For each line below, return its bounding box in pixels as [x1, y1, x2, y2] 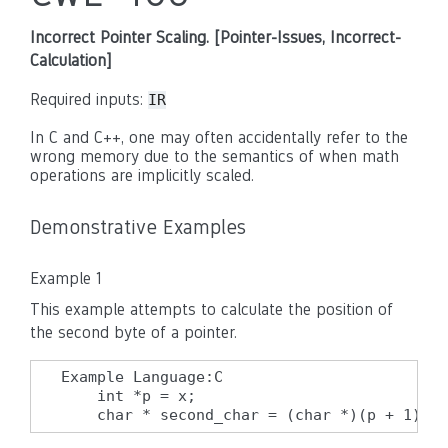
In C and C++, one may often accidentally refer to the [30, 128, 408, 147]
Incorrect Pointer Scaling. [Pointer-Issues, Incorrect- [30, 28, 401, 47]
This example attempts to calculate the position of [30, 300, 393, 319]
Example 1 [30, 269, 102, 288]
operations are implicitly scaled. [30, 166, 254, 185]
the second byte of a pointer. [30, 323, 237, 342]
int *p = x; [61, 387, 196, 405]
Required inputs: [30, 90, 148, 109]
